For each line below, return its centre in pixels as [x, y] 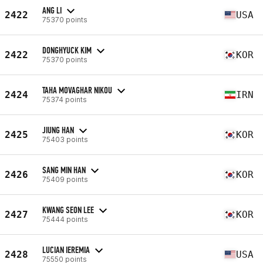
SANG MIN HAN [64, 170]
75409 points [65, 179]
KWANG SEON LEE [68, 210]
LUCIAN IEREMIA [66, 249]
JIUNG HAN [58, 130]
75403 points [65, 139]
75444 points [65, 219]
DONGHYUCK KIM [67, 50]
